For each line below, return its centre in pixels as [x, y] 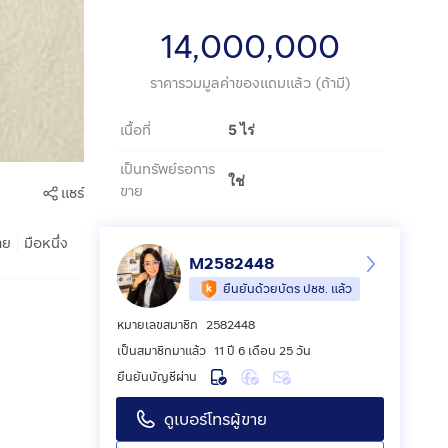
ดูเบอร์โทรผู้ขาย [215, 419]
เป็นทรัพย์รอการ [167, 169]
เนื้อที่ [135, 130]
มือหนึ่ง [46, 243]
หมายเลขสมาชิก [157, 325]
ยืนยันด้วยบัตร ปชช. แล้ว [287, 289]
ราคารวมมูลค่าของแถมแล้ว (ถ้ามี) [250, 83]
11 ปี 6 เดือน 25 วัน [262, 351]
